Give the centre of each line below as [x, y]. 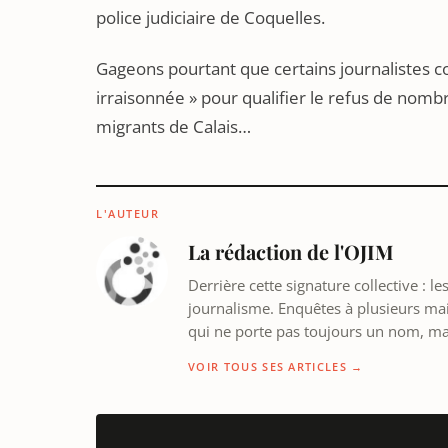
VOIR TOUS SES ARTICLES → [276, 366]
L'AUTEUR [128, 213]
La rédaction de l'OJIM [291, 251]
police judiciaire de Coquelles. [210, 17]
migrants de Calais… [173, 126]
